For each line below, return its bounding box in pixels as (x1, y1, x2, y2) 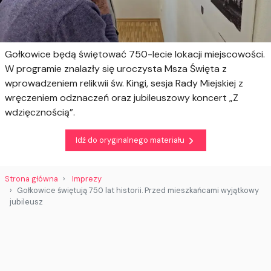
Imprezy (72, 173, 102, 184)
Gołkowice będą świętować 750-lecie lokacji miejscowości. (5, 47, 265, 60)
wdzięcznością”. (5, 105, 75, 119)
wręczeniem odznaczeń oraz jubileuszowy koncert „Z (5, 91, 238, 104)
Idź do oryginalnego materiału (75, 135, 186, 146)
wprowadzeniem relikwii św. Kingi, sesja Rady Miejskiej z (5, 76, 243, 90)
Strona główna (5, 173, 58, 184)
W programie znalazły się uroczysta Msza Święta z (5, 62, 227, 75)
